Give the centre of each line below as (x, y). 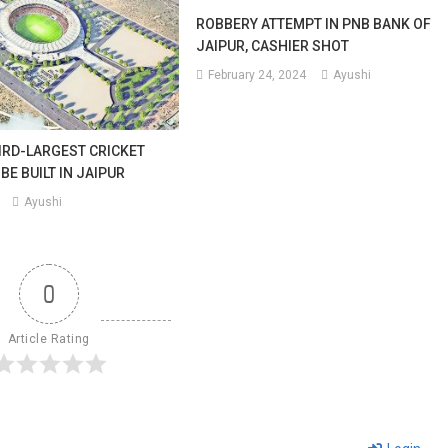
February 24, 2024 (257, 74)
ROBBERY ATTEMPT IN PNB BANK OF (314, 23)
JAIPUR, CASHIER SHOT (273, 45)
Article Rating (48, 339)
